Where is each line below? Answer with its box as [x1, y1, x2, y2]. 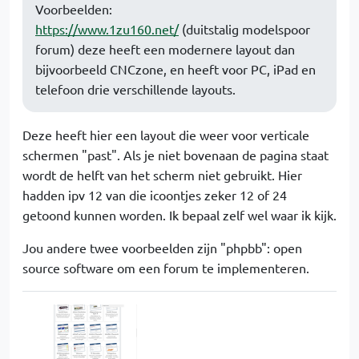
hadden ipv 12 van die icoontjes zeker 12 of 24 [22, 187, 287, 204]
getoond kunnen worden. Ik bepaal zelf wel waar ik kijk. [22, 207, 337, 224]
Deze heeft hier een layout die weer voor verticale [22, 127, 309, 143]
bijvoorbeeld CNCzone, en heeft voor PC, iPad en [35, 61, 316, 78]
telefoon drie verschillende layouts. [35, 81, 236, 98]
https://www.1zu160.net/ [35, 21, 179, 38]
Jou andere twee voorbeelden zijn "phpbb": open [22, 240, 302, 256]
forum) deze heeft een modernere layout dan [35, 41, 295, 58]
